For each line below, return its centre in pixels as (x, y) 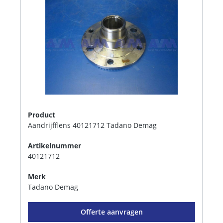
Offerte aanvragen (111, 212)
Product (42, 114)
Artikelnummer (55, 145)
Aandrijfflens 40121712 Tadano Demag (92, 125)
